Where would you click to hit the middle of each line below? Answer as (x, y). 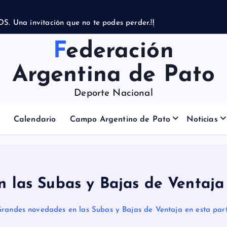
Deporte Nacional (113, 81)
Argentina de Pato (113, 62)
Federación (60, 39)
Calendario (35, 107)
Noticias (202, 107)
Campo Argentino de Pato (120, 107)
